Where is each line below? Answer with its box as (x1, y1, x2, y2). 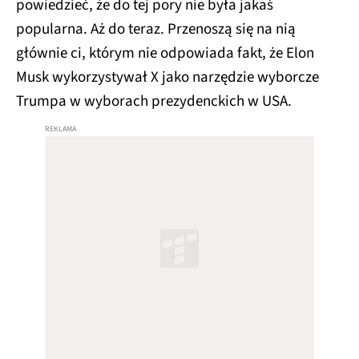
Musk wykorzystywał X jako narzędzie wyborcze (16, 67, 319, 89)
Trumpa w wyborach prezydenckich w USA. (16, 91, 295, 113)
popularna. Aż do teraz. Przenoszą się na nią (16, 18, 296, 41)
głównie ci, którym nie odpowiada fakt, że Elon (16, 42, 314, 65)
